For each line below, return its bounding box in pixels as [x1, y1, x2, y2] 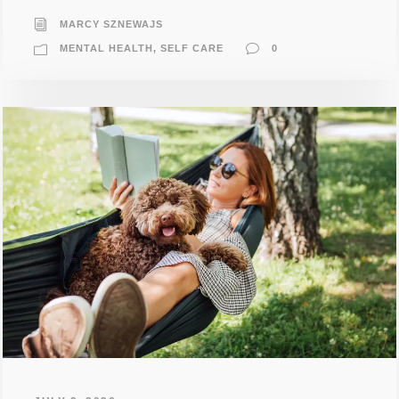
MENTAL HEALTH [60, 42, 153, 53]
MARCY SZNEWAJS [60, 18, 163, 29]
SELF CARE [160, 42, 224, 53]
